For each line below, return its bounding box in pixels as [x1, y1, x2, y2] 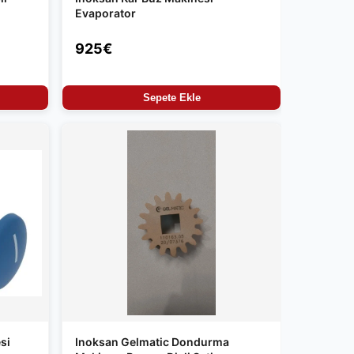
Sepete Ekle [142, 92, 201, 104]
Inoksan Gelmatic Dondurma [75, 335, 229, 349]
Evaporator [75, 6, 136, 20]
